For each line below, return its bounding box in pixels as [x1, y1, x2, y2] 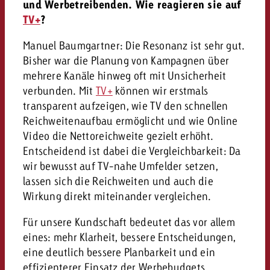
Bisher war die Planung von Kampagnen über [22, 53, 230, 67]
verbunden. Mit [22, 83, 96, 97]
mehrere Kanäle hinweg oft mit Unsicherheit [22, 68, 227, 82]
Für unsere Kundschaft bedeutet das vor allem [22, 215, 235, 228]
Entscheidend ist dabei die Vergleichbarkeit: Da [22, 143, 241, 157]
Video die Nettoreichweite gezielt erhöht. [22, 128, 214, 142]
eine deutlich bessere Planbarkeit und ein [22, 245, 216, 259]
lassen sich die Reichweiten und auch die [22, 174, 213, 187]
